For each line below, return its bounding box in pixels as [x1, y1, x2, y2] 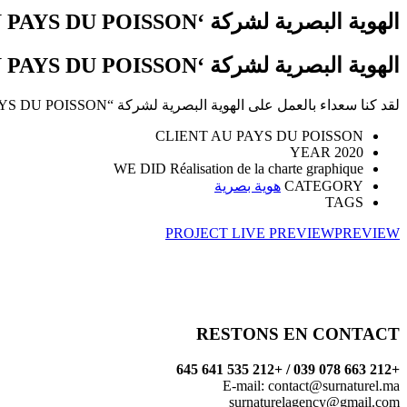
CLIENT [155, 128, 211, 144]
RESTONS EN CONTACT [196, 323, 400, 343]
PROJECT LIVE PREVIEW [165, 225, 334, 242]
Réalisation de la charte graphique [170, 161, 363, 177]
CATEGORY [284, 178, 363, 194]
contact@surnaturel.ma [268, 377, 400, 393]
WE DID [114, 161, 170, 177]
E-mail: [223, 377, 268, 393]
